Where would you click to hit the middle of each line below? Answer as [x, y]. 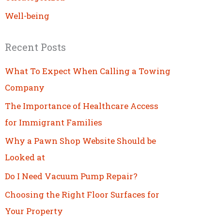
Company [25, 87]
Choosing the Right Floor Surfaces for [82, 194]
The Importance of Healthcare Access [82, 106]
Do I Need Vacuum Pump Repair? [71, 176]
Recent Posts [35, 47]
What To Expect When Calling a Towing [88, 71]
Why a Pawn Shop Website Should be [80, 141]
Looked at [25, 157]
